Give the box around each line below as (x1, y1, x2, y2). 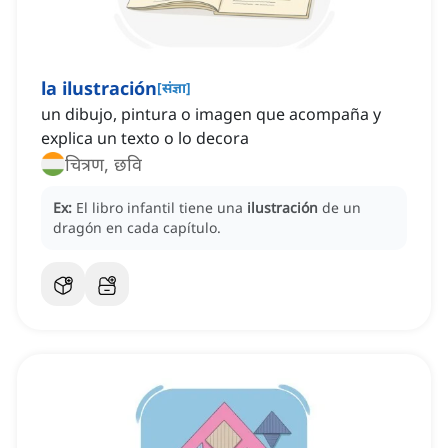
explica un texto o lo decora (41, 127, 249, 150)
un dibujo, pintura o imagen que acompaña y (41, 103, 381, 126)
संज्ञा (162, 78, 186, 98)
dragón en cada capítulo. (53, 218, 221, 238)
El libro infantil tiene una (76, 198, 247, 218)
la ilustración (41, 76, 157, 101)
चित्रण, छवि (65, 152, 142, 177)
